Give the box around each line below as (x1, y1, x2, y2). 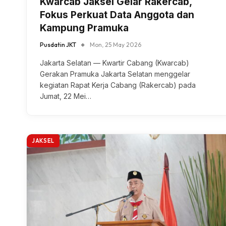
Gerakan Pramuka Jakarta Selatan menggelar (40, 70, 190, 79)
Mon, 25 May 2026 (90, 41, 141, 49)
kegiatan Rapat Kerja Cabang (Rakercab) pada (40, 81, 196, 90)
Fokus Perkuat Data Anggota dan (40, 9, 194, 21)
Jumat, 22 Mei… (40, 92, 91, 101)
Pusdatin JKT (40, 41, 76, 49)
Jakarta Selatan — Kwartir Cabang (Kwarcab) (40, 59, 189, 68)
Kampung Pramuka (40, 22, 129, 34)
